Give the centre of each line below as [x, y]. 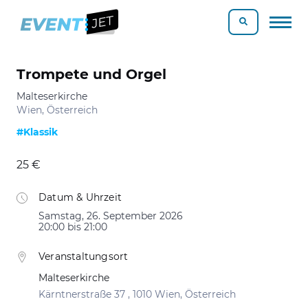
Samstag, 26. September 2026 [111, 216]
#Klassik [37, 132]
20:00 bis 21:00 [73, 227]
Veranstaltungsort [84, 256]
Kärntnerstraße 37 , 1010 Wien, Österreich [137, 294]
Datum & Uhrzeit [80, 197]
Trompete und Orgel [91, 74]
